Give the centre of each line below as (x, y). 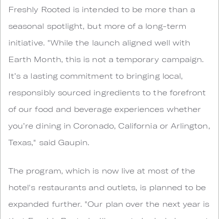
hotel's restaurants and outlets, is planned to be (107, 187)
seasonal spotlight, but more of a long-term (98, 26)
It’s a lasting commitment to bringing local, (96, 76)
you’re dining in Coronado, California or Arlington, (109, 125)
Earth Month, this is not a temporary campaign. (106, 59)
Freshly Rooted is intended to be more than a (102, 9)
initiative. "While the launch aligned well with (99, 42)
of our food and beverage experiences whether (105, 109)
